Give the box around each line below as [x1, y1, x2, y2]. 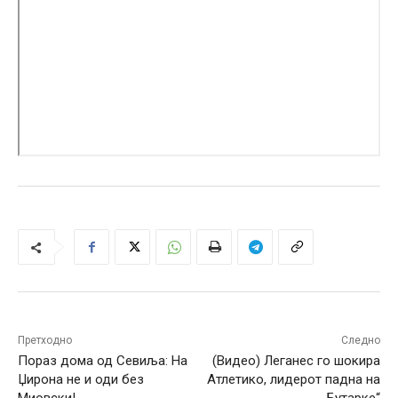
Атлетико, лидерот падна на [206, 371, 380, 388]
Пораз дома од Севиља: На [18, 353, 187, 370]
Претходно [18, 334, 72, 347]
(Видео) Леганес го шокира [211, 353, 380, 370]
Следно [340, 334, 380, 347]
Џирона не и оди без [18, 371, 144, 388]
